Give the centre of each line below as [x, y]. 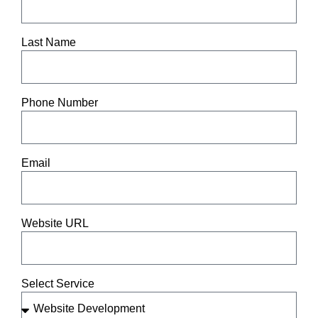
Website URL [55, 224]
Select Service [58, 284]
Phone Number [60, 103]
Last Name [49, 43]
